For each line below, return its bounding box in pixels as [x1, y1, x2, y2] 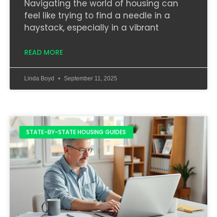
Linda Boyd [24, 75, 56, 82]
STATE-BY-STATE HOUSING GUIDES [26, 127, 126, 136]
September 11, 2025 [62, 75, 117, 82]
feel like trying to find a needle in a [24, 9, 170, 21]
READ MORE [24, 47, 63, 57]
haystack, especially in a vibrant [24, 21, 159, 33]
